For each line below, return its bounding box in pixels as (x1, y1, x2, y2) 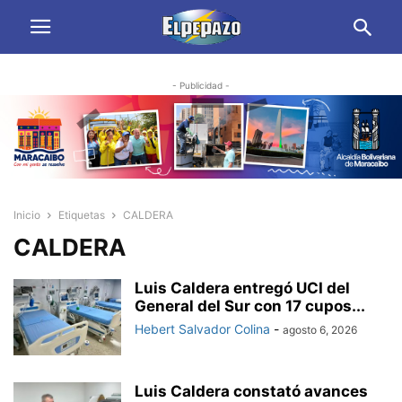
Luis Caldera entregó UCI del (135, 279, 350, 298)
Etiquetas (58, 208, 105, 223)
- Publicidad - (172, 80, 230, 91)
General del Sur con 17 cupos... (135, 297, 365, 316)
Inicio (13, 208, 40, 223)
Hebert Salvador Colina (135, 321, 270, 337)
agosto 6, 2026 (283, 323, 357, 337)
